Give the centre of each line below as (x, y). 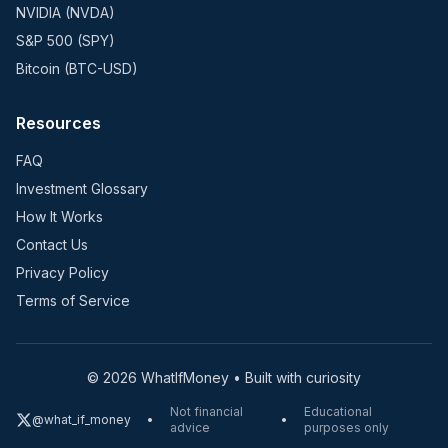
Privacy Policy (62, 272)
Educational (338, 411)
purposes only (347, 427)
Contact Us (52, 244)
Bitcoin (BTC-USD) (77, 68)
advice (190, 427)
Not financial (206, 411)
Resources (58, 123)
